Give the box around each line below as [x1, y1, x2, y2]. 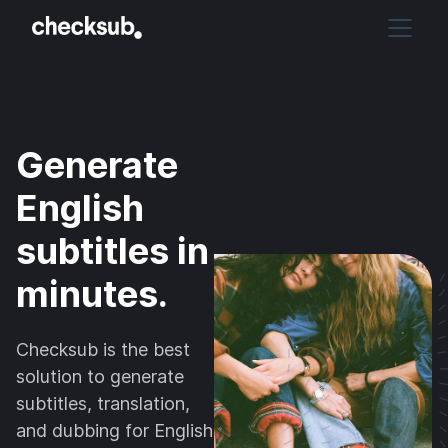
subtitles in [16, 229, 209, 273]
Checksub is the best [16, 339, 190, 360]
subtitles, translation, [16, 393, 190, 414]
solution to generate [16, 366, 184, 387]
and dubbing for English [16, 420, 213, 441]
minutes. [16, 272, 168, 316]
